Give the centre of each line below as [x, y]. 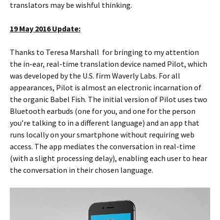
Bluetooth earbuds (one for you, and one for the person [103, 111]
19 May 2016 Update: [45, 28]
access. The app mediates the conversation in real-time [103, 146]
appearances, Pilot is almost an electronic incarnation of [106, 87]
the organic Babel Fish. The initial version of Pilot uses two [109, 99]
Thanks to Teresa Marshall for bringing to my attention [104, 52]
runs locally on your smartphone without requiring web [102, 134]
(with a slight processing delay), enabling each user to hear [109, 158]
